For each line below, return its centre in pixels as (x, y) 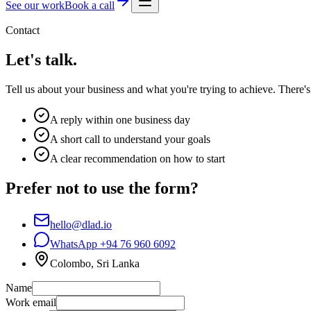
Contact (23, 30)
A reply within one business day (120, 119)
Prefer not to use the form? (102, 188)
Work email (31, 302)
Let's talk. (41, 59)
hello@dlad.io (81, 224)
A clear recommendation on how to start (137, 158)
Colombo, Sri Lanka (95, 263)
